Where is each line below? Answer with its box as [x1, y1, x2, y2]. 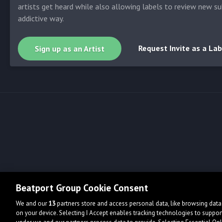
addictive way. [18, 13, 64, 23]
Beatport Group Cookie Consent [16, 181, 148, 194]
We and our [16, 199, 49, 208]
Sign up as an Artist [35, 44, 105, 54]
